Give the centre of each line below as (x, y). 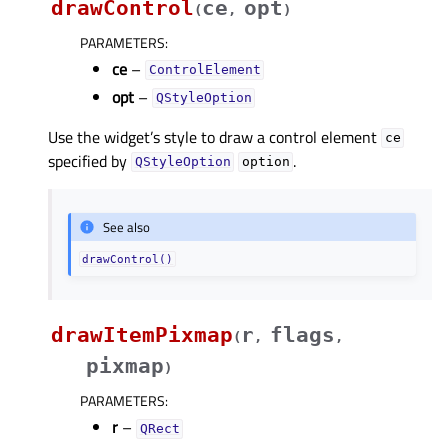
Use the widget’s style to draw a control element (214, 136)
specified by (89, 160)
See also (127, 226)
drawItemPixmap (142, 335)
